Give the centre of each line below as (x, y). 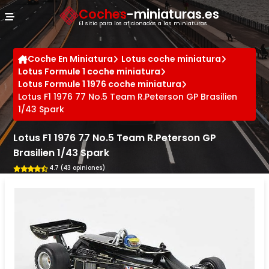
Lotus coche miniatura (171, 59)
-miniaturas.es (173, 14)
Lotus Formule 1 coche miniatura (89, 71)
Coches (103, 14)
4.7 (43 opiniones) (77, 168)
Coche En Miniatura (71, 59)
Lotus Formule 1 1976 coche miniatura (100, 84)
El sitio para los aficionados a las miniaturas (143, 23)
